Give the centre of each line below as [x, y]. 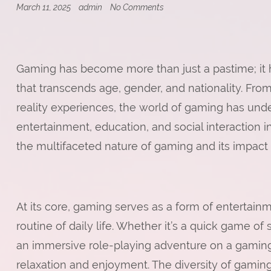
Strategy [179, 99]
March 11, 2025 [44, 7]
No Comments [137, 7]
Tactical [178, 48]
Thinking [179, 58]
